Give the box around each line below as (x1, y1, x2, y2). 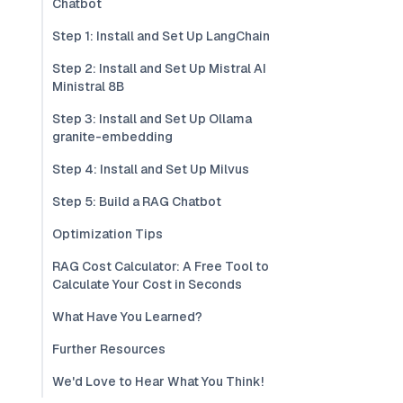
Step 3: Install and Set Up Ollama (52, 111, 252, 127)
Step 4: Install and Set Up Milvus (52, 161, 249, 177)
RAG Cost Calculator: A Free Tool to (52, 258, 269, 274)
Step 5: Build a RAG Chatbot (52, 193, 221, 210)
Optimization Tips (52, 226, 163, 242)
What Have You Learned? (52, 309, 202, 325)
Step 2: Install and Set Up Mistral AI (52, 60, 266, 76)
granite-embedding (52, 129, 173, 145)
